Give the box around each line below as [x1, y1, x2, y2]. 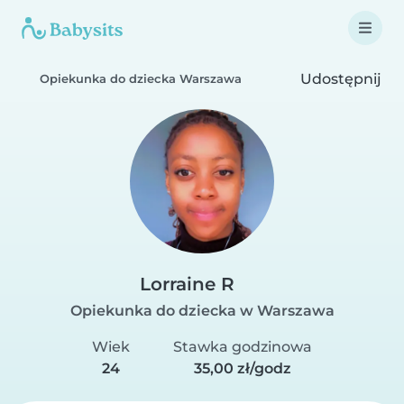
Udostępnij [297, 69, 381, 87]
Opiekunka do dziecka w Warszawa [69, 302, 335, 319]
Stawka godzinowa [173, 338, 313, 355]
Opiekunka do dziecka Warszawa [40, 72, 242, 86]
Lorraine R [140, 273, 234, 295]
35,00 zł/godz [194, 360, 292, 377]
